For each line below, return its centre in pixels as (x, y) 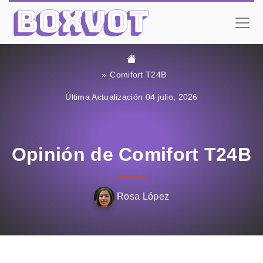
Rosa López (142, 197)
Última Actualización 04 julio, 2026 (131, 97)
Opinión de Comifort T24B (131, 155)
